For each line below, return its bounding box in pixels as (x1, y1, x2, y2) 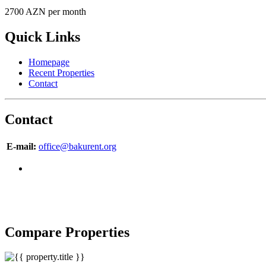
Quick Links (5, 28, 80, 45)
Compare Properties (5, 224, 129, 240)
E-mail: (7, 141, 36, 151)
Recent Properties (28, 67, 94, 78)
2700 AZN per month (5, 7, 86, 17)
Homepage (28, 56, 69, 67)
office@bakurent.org (39, 141, 116, 151)
